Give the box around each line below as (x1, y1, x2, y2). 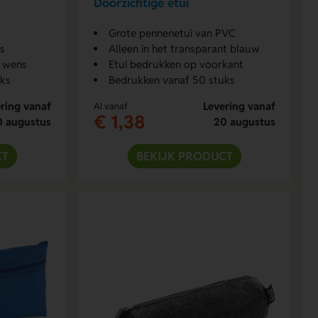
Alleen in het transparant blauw (108, 41, 260, 55)
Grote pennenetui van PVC (108, 26, 236, 40)
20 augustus (213, 114, 275, 128)
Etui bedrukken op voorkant (108, 57, 243, 71)
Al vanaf (93, 99, 128, 112)
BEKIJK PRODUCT (136, 148, 233, 164)
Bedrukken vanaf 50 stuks (108, 72, 235, 87)
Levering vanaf (202, 99, 275, 113)
